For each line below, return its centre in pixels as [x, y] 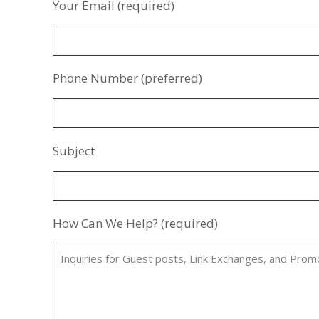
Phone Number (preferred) [127, 78]
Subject [74, 150]
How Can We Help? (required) [135, 223]
